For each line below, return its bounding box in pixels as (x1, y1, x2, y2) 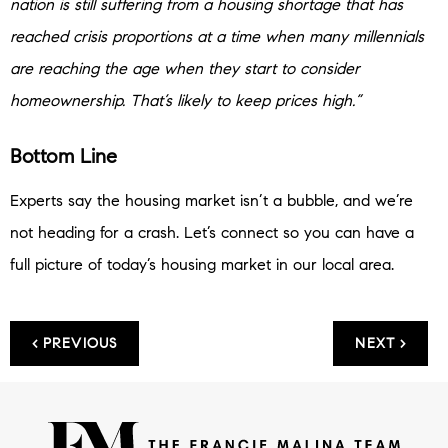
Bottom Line (10, 144, 117, 170)
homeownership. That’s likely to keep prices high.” (10, 91, 361, 111)
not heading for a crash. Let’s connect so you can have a (10, 223, 414, 243)
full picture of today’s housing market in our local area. (10, 255, 394, 275)
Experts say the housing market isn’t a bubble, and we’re (10, 191, 413, 211)
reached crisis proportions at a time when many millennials (10, 27, 424, 47)
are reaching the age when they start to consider (10, 59, 360, 79)
